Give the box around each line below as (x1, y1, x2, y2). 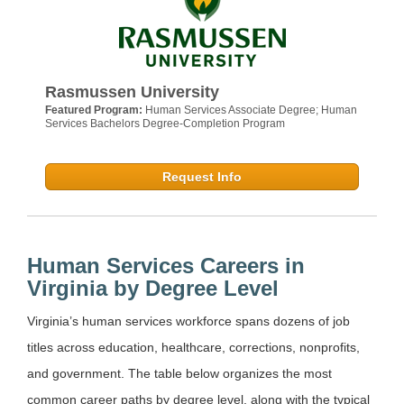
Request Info (162, 170, 242, 185)
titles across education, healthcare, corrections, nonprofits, (27, 340, 360, 355)
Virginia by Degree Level (27, 276, 279, 301)
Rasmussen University (45, 83, 219, 102)
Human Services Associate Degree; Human (145, 104, 357, 117)
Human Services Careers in (27, 253, 305, 279)
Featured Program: (45, 104, 145, 117)
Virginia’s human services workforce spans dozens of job (27, 314, 350, 329)
